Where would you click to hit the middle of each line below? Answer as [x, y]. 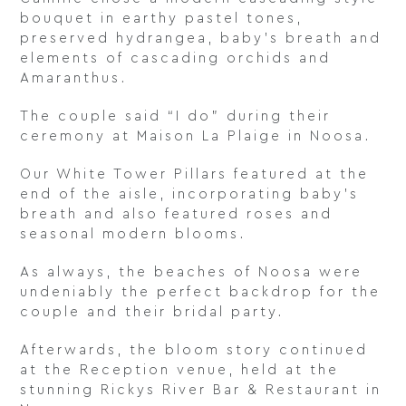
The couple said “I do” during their [176, 117]
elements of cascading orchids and [176, 59]
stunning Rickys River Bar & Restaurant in [201, 391]
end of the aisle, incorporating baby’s [190, 195]
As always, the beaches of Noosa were [192, 273]
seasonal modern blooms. [133, 235]
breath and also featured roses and [177, 215]
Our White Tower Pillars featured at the [195, 175]
